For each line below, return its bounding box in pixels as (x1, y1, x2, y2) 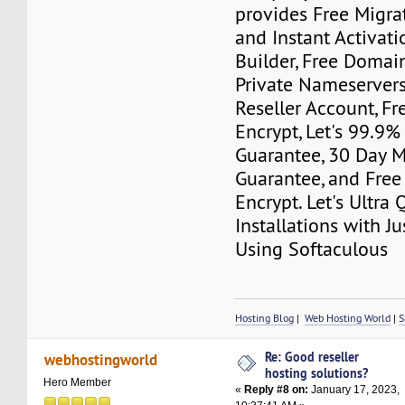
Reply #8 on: (244, 382, 309, 396)
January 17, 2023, (308, 382, 400, 396)
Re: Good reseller (265, 347, 360, 365)
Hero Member (43, 376, 112, 390)
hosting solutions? (265, 363, 369, 381)
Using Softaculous (235, 236, 389, 261)
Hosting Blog (235, 310, 295, 325)
